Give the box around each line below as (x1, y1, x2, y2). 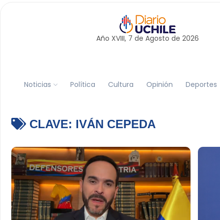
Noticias (24, 79, 51, 89)
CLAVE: (26, 117, 76, 131)
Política (70, 79, 95, 89)
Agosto (145, 33, 169, 43)
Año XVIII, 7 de (96, 33, 145, 43)
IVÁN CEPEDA (75, 117, 156, 131)
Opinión (146, 79, 173, 89)
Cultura (108, 79, 134, 89)
